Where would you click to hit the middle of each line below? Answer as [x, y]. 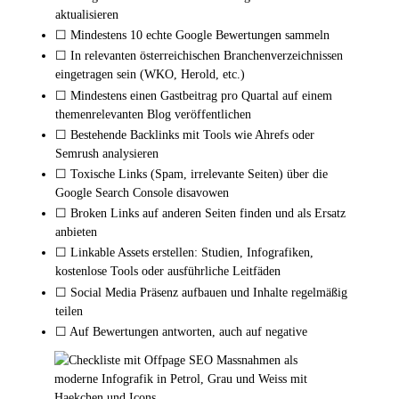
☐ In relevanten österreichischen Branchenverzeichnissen [199, 56]
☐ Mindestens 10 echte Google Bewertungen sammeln [193, 35]
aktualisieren [87, 15]
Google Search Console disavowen [142, 193]
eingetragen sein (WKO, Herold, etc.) [151, 74]
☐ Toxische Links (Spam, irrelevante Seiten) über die [192, 174]
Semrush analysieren [107, 153]
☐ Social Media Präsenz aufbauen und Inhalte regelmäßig [202, 292]
